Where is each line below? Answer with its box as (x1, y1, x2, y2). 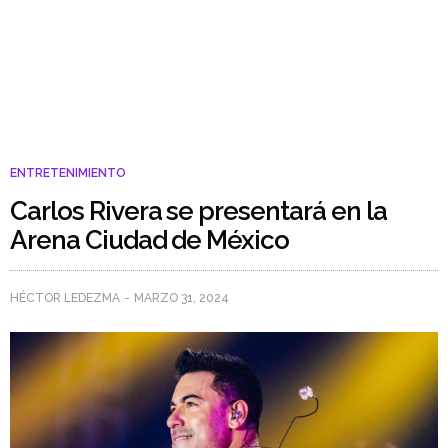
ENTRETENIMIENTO (10, 165, 126, 180)
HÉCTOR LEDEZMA (10, 290, 120, 305)
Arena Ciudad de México (10, 224, 290, 255)
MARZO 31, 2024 (134, 290, 229, 305)
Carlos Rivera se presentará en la (10, 195, 387, 226)
